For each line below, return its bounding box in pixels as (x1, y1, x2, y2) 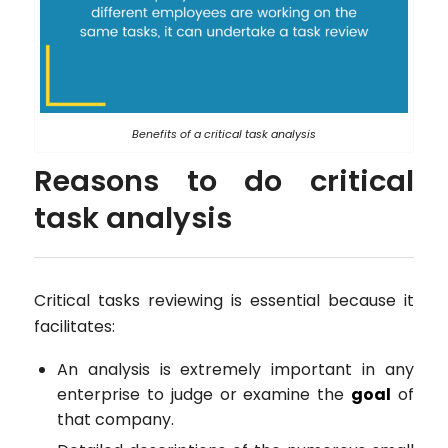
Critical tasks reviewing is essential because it (33, 289, 415, 313)
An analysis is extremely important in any (56, 357, 415, 381)
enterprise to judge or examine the (56, 382, 352, 406)
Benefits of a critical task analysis (131, 126, 316, 143)
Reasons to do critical (33, 161, 415, 202)
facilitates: (33, 315, 115, 339)
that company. (56, 407, 174, 431)
